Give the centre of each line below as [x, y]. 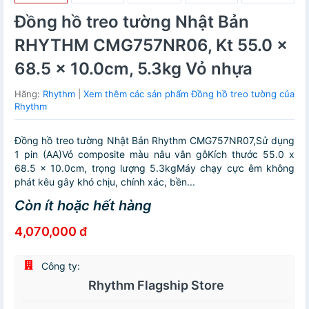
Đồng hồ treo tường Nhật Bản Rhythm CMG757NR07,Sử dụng [154, 140]
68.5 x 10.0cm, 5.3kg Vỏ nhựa [133, 69]
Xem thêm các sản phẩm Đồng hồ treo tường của [189, 94]
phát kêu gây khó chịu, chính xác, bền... [105, 182]
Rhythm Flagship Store [156, 285]
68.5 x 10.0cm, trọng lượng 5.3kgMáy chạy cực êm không [154, 168]
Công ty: [59, 266]
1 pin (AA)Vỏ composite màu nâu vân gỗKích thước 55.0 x [154, 154]
